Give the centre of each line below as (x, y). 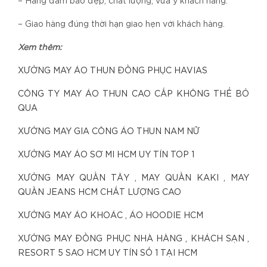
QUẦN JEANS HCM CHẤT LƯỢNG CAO (100, 193)
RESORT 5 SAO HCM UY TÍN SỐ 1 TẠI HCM (108, 254)
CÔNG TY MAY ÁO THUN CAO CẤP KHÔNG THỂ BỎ (133, 94)
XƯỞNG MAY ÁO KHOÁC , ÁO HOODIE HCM (111, 216)
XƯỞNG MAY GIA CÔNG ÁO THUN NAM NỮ (109, 132)
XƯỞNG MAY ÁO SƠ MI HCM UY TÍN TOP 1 (107, 155)
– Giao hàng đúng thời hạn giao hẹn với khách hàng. (121, 25)
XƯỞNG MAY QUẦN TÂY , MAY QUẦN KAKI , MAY (133, 178)
